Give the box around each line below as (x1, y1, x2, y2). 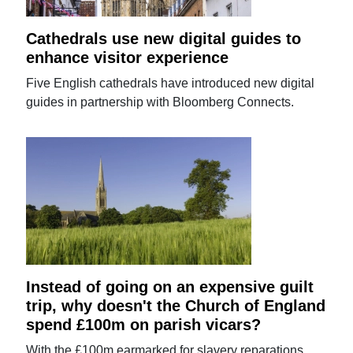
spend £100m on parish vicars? (26, 315, 262, 333)
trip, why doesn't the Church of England (26, 296, 326, 314)
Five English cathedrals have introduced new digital (26, 76, 315, 90)
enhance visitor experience (26, 48, 229, 66)
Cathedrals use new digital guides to (26, 29, 302, 47)
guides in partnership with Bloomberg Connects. (26, 95, 295, 109)
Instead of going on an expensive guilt (26, 277, 314, 295)
